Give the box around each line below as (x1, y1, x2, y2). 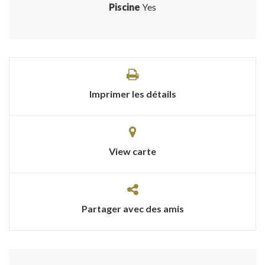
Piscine (109, 1, 140, 13)
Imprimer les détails (89, 88, 176, 100)
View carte (109, 146, 156, 157)
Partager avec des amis (81, 203, 184, 215)
